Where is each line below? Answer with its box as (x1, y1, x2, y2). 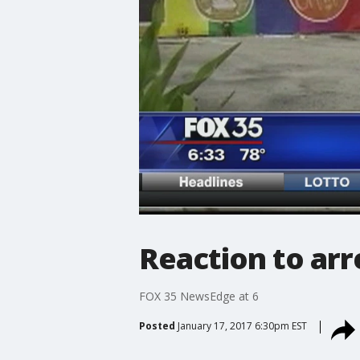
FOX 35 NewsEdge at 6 (138, 288, 259, 304)
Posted (138, 318, 175, 333)
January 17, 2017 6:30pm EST (177, 318, 307, 333)
